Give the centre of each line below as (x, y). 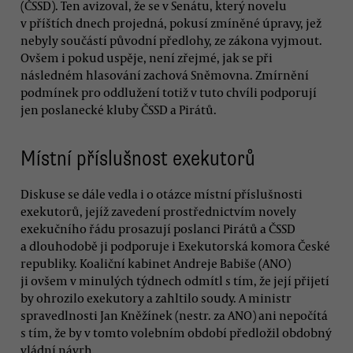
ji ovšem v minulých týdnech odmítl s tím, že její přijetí (175, 280)
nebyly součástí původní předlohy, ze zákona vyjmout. (171, 40)
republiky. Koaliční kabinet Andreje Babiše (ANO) (156, 263)
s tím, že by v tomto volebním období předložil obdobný (176, 332)
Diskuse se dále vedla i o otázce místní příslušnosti (162, 193)
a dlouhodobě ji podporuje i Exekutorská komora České (175, 245)
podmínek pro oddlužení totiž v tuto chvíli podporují (169, 92)
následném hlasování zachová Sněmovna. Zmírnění (165, 74)
